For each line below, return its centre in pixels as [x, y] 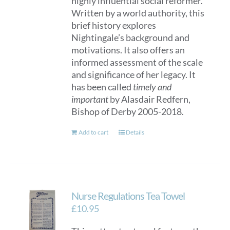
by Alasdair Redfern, [150, 99]
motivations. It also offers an [128, 50]
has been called [102, 87]
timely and [152, 87]
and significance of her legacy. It [134, 74]
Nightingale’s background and [131, 37]
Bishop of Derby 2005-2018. [128, 111]
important [90, 99]
